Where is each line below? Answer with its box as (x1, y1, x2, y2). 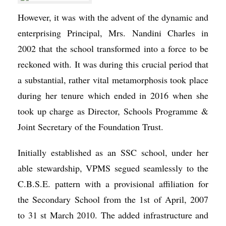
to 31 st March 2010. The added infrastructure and (18, 209, 208, 221)
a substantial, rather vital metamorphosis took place (18, 74, 208, 86)
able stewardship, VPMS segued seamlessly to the (18, 162, 208, 174)
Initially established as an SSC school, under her (18, 146, 208, 158)
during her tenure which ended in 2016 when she (18, 89, 208, 101)
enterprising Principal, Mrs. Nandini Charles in (18, 27, 208, 39)
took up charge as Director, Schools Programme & (18, 105, 208, 117)
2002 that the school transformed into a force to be (18, 42, 208, 54)
